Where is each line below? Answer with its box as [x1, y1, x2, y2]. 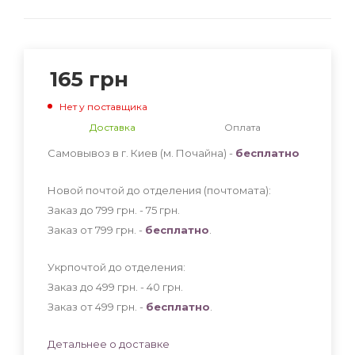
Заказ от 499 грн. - [48, 300, 146, 313]
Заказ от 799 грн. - [48, 223, 145, 236]
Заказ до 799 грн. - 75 [48, 203, 159, 216]
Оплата [224, 120, 261, 133]
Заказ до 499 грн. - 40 [48, 280, 162, 293]
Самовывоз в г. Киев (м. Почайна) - [48, 146, 235, 159]
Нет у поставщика [59, 100, 147, 113]
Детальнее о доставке [48, 337, 170, 350]
